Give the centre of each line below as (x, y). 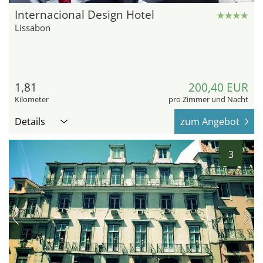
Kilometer (32, 100)
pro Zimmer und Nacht (208, 100)
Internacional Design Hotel (85, 15)
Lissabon (33, 28)
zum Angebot (210, 122)
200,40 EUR (218, 88)
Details (30, 122)
